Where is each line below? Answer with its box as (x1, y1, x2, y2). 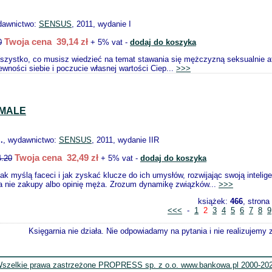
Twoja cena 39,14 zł (4, 36, 88, 47)
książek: (198, 197, 230, 206)
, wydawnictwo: (3, 135, 59, 144)
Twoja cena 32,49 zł (15, 152, 98, 163)
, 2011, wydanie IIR (92, 135, 159, 144)
